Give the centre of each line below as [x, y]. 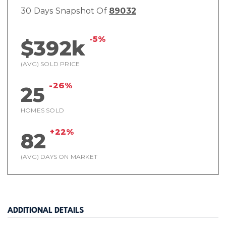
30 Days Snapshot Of [65, 11]
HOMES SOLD [42, 110]
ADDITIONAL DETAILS [46, 211]
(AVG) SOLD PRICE [50, 64]
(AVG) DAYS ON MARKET [59, 157]
